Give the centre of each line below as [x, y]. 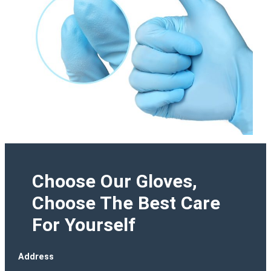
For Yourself [83, 225]
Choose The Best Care [126, 203]
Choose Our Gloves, [114, 181]
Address [36, 257]
